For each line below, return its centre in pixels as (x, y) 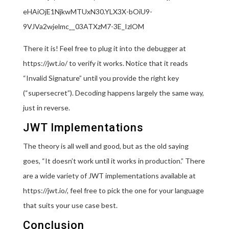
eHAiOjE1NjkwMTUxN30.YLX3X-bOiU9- (87, 11)
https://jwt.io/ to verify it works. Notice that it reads (105, 63)
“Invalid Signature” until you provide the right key (101, 78)
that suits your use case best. (70, 205)
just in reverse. (46, 107)
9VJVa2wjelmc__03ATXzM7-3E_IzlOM (83, 26)
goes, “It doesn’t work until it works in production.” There (114, 161)
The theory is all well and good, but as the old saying (106, 146)
